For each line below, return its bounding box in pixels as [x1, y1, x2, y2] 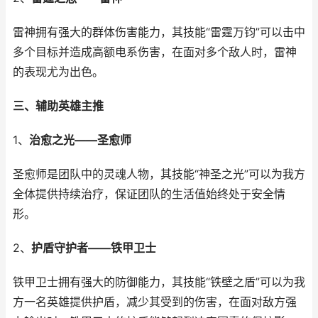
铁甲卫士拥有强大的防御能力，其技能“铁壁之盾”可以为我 [13, 275, 305, 289]
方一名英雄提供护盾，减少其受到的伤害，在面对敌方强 [13, 295, 297, 309]
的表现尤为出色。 [13, 65, 104, 79]
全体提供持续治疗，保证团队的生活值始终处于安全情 [13, 187, 285, 201]
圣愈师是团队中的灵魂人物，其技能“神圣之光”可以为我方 [13, 168, 305, 181]
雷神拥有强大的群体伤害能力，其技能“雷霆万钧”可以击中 [13, 26, 305, 39]
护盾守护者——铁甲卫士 [31, 241, 156, 255]
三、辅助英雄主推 [13, 99, 104, 113]
